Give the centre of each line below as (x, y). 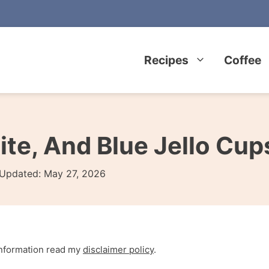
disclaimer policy (118, 249)
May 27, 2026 (75, 174)
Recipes (167, 60)
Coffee (243, 60)
